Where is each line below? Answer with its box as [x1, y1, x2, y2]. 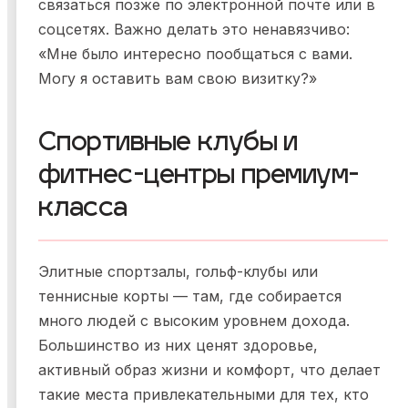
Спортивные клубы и [38, 131, 298, 158]
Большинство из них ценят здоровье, [38, 336, 318, 355]
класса [38, 197, 127, 223]
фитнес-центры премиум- [38, 164, 360, 190]
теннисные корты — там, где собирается [38, 287, 342, 306]
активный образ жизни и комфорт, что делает [38, 361, 381, 380]
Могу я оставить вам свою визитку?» [38, 69, 317, 88]
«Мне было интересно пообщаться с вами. [38, 45, 352, 64]
